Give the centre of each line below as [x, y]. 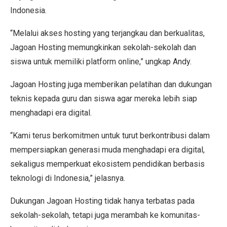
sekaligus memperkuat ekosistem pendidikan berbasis [107, 164]
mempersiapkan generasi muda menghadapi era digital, [107, 150]
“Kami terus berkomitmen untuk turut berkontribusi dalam [110, 136]
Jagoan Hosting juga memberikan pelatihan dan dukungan [111, 84]
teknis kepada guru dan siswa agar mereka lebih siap [104, 99]
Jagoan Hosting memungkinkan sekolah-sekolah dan [103, 47]
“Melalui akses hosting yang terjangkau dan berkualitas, [107, 33]
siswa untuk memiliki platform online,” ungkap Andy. [101, 62]
